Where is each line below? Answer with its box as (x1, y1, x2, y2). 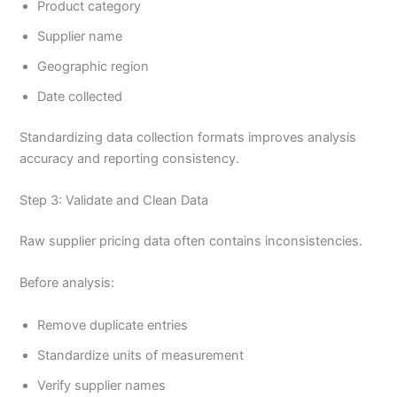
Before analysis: (19, 275, 115, 292)
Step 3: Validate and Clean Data (19, 192, 209, 209)
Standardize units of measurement (37, 346, 245, 363)
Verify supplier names (37, 377, 167, 393)
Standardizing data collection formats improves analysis (19, 128, 357, 145)
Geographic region (37, 58, 150, 75)
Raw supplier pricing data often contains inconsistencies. (19, 233, 363, 250)
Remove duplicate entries (37, 316, 189, 333)
